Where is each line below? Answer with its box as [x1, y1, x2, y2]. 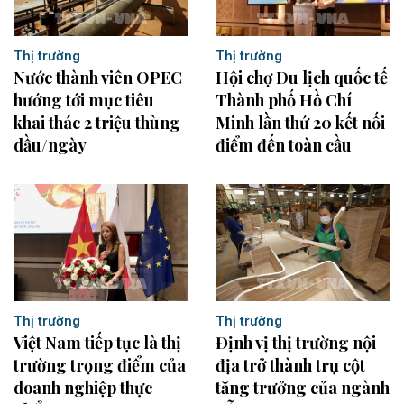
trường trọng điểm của [14, 353, 186, 376]
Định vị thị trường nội [216, 331, 376, 353]
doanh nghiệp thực [14, 376, 152, 399]
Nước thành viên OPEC [14, 67, 182, 89]
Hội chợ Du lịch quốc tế [216, 67, 388, 89]
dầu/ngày [14, 134, 87, 157]
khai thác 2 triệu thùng [14, 112, 180, 134]
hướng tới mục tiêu [14, 89, 154, 112]
